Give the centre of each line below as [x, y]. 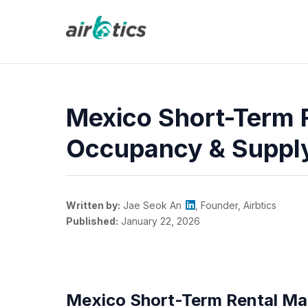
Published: [92, 221]
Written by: [93, 205]
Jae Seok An [151, 205]
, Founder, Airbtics [236, 205]
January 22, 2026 [159, 221]
